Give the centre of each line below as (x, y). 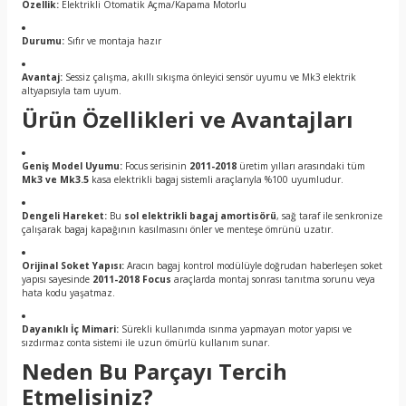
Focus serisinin (156, 166)
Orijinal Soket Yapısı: (73, 266)
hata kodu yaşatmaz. (68, 293)
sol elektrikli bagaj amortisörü (200, 216)
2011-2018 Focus (132, 279)
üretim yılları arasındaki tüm (301, 166)
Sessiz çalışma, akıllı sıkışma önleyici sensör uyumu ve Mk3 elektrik (209, 77)
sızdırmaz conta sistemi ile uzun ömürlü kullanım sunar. (146, 343)
